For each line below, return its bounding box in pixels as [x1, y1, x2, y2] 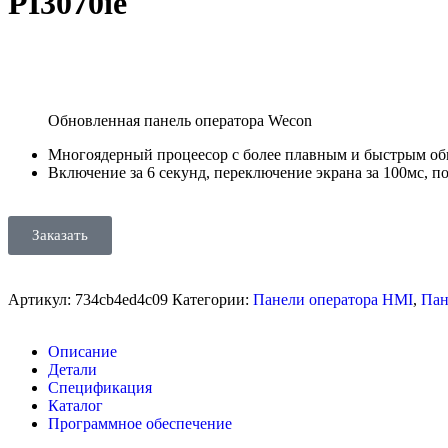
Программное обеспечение [48, 414, 232, 432]
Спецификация [48, 378, 152, 396]
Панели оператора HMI [253, 290, 413, 308]
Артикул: [8, 290, 75, 308]
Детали [48, 360, 97, 378]
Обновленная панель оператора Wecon [48, 111, 312, 129]
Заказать [32, 226, 88, 243]
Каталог [48, 396, 103, 414]
